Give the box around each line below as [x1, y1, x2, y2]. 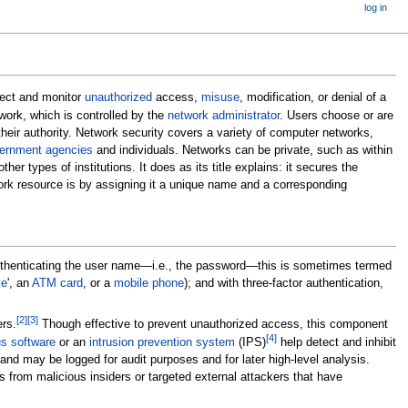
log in [364, 2, 388, 13]
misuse [200, 90, 240, 104]
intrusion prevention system [88, 336, 235, 350]
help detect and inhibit [276, 336, 396, 350]
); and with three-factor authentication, [183, 276, 383, 290]
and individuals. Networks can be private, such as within [92, 143, 393, 157]
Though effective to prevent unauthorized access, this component [37, 318, 388, 331]
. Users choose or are [279, 108, 393, 122]
